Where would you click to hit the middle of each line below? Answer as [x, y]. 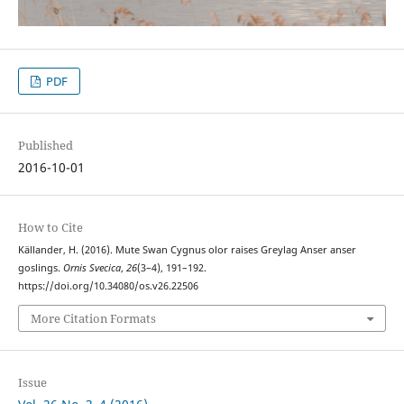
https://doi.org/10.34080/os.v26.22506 [108, 286]
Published [45, 146]
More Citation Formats [93, 318]
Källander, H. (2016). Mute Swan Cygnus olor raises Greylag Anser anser [187, 250]
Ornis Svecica [92, 268]
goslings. [40, 268]
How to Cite [50, 228]
